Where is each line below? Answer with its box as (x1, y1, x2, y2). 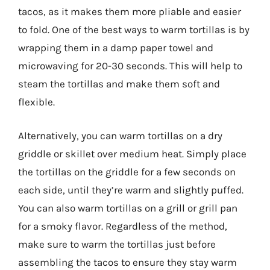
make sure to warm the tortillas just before (18, 237, 216, 250)
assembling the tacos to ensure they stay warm (18, 256, 237, 268)
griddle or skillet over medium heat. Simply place (18, 147, 246, 160)
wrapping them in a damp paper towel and (18, 42, 213, 54)
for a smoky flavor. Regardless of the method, (18, 219, 227, 232)
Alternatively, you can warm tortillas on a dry (18, 129, 222, 142)
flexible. (18, 96, 55, 108)
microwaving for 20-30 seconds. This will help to (18, 60, 242, 72)
